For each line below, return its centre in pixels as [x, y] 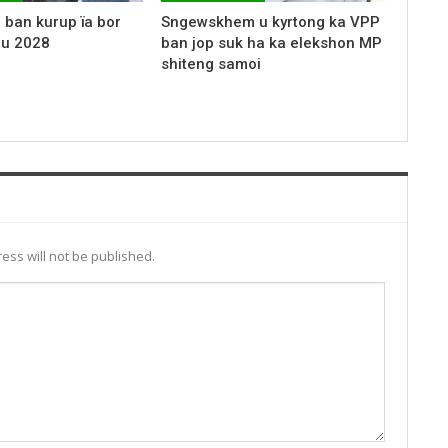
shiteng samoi [210, 63]
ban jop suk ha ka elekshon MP [271, 42]
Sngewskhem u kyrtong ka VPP [270, 21]
